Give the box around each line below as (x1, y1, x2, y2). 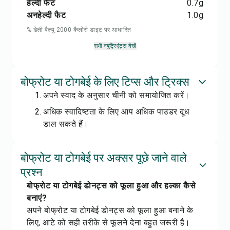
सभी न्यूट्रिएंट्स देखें (93, 43, 137, 49)
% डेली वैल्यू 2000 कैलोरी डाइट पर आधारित (27, 26, 131, 33)
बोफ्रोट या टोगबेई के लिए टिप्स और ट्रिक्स (21, 75, 189, 88)
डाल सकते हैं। (43, 119, 89, 129)
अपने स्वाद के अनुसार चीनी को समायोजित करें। (43, 90, 190, 100)
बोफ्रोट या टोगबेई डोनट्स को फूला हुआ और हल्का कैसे (27, 181, 196, 190)
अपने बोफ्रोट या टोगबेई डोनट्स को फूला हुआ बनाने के (27, 205, 193, 215)
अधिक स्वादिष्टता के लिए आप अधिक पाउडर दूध (43, 107, 189, 117)
